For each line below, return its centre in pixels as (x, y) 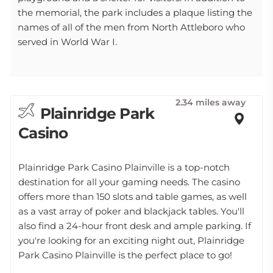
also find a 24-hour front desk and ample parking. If (135, 226)
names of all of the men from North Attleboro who (131, 27)
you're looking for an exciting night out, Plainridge (131, 240)
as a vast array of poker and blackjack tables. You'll (131, 211)
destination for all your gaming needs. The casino (129, 182)
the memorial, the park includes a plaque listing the (135, 12)
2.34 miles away (211, 102)
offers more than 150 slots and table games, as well (133, 197)
